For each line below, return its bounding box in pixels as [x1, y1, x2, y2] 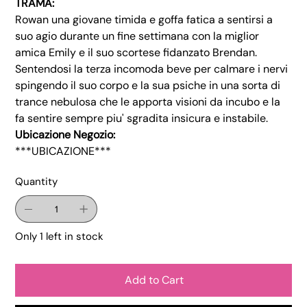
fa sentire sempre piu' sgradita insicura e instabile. [15, 111, 269, 126]
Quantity [15, 175, 58, 189]
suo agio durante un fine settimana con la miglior [15, 29, 260, 44]
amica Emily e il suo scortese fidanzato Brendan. [15, 45, 258, 60]
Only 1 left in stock [15, 230, 104, 244]
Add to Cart [125, 273, 184, 288]
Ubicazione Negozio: [15, 127, 116, 143]
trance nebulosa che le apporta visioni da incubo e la [15, 95, 281, 110]
